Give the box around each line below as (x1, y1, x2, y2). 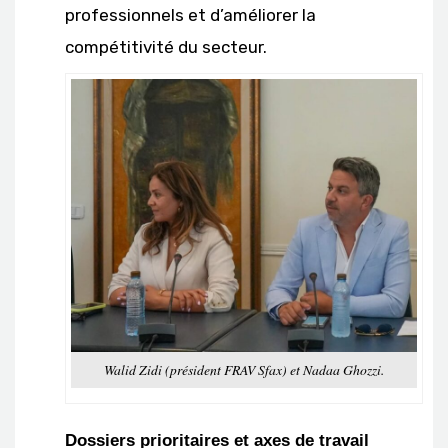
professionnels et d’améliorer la (65, 4, 316, 25)
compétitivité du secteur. (65, 36, 267, 57)
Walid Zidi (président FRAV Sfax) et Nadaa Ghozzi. (104, 359, 384, 379)
